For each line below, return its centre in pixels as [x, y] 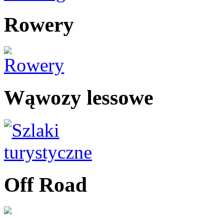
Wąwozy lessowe [79, 98]
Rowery [39, 25]
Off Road [45, 184]
